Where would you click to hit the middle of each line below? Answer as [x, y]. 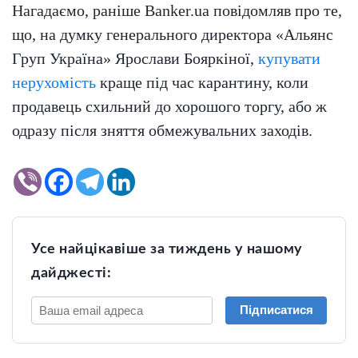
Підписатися [276, 310]
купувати [289, 59]
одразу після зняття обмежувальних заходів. [162, 131]
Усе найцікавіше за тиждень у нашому [167, 250]
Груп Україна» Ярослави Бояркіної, [135, 59]
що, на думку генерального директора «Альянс [173, 35]
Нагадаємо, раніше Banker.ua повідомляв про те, [177, 11]
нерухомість [54, 83]
